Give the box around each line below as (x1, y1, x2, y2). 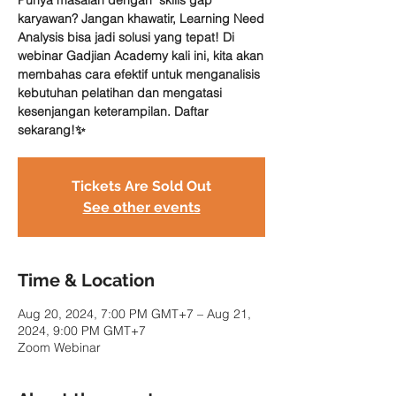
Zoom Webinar (18, 339, 101, 355)
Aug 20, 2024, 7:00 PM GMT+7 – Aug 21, (18, 306, 251, 322)
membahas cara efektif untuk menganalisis (18, 66, 260, 82)
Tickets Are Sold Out (72, 178, 211, 194)
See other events (82, 199, 201, 216)
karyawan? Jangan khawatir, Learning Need (18, 11, 264, 27)
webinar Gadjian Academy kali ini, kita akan (18, 48, 263, 64)
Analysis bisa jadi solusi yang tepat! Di (18, 29, 234, 45)
